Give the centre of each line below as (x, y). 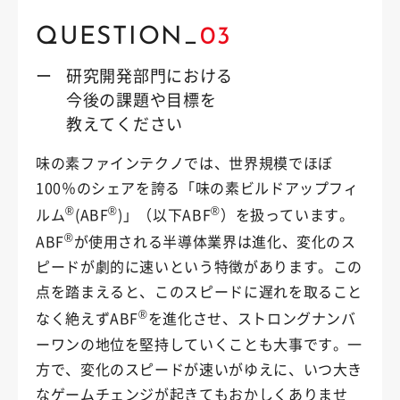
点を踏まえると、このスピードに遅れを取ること (200, 292)
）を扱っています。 (287, 214)
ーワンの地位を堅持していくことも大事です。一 (200, 343)
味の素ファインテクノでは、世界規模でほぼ (184, 162)
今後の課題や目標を (142, 99)
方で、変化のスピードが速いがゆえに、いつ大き (200, 368)
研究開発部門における (150, 75)
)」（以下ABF (165, 214)
